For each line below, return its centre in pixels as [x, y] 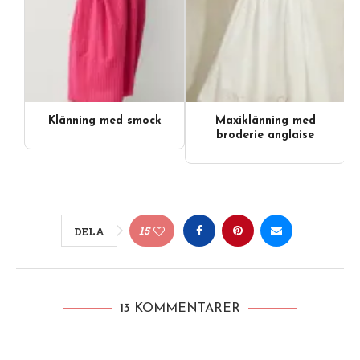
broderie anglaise [265, 135]
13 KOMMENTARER [180, 308]
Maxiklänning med [265, 121]
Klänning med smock [104, 121]
